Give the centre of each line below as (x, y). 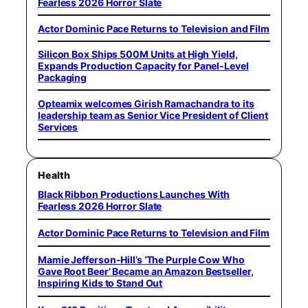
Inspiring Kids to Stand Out (100, 283)
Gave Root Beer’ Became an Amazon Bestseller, (146, 271)
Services (58, 126)
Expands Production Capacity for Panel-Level (143, 66)
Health (54, 175)
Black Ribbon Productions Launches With (134, 194)
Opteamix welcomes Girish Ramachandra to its (146, 103)
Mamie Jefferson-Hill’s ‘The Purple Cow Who (141, 260)
